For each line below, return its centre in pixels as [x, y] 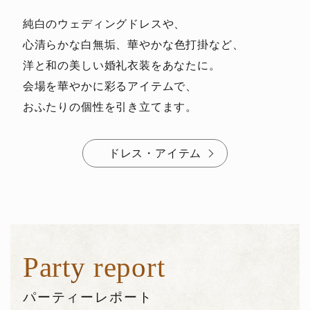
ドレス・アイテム [155, 153]
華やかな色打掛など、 [186, 44]
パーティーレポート [88, 297]
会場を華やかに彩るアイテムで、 [110, 85]
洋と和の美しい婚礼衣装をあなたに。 [121, 65]
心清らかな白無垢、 [75, 44]
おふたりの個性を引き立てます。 [110, 106]
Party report [94, 267]
